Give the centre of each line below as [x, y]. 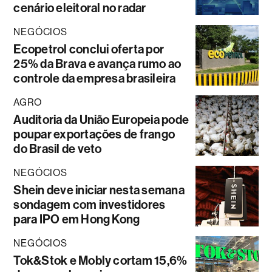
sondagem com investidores [90, 204]
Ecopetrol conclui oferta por [89, 49]
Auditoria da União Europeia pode [101, 119]
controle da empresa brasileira [95, 78]
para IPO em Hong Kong [77, 219]
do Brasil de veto [58, 148]
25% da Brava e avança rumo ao [97, 63]
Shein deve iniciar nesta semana [99, 190]
